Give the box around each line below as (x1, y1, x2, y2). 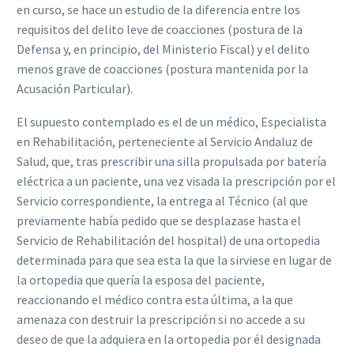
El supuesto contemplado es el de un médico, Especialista (17, 114, 326, 130)
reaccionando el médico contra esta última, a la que (17, 292, 293, 308)
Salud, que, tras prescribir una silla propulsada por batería (17, 153, 326, 170)
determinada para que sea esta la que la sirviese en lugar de (17, 252, 332, 269)
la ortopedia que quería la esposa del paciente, (17, 272, 265, 288)
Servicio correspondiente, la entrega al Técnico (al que (17, 193, 308, 209)
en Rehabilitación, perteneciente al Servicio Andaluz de (17, 134, 313, 150)
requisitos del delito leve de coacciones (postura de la (17, 21, 303, 37)
